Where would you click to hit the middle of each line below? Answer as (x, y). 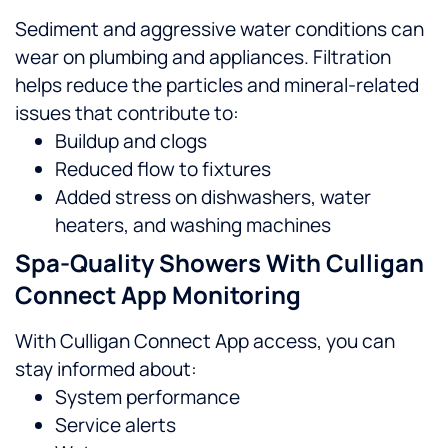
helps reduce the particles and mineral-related (217, 85)
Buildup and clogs (131, 141)
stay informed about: (106, 369)
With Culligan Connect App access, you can (205, 341)
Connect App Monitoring (158, 295)
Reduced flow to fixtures (163, 169)
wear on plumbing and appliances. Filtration (203, 57)
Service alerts (115, 425)
